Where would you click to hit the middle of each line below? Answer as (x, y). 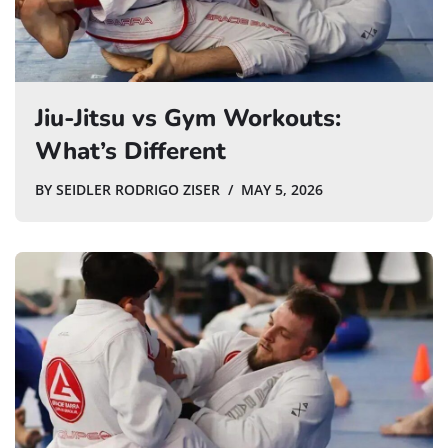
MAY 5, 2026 (282, 190)
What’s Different (130, 151)
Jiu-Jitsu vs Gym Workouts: (188, 118)
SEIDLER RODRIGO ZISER (138, 190)
